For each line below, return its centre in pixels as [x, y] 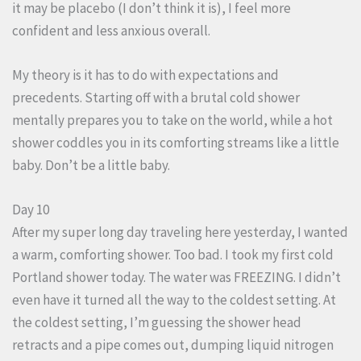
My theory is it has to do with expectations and [145, 75]
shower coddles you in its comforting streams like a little [176, 143]
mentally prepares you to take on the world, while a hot [172, 120]
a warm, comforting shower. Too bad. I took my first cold [173, 255]
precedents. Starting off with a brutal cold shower [156, 98]
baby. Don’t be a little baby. [91, 166]
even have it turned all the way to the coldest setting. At [174, 300]
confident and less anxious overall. [112, 31]
